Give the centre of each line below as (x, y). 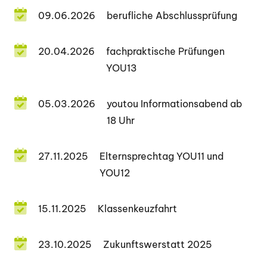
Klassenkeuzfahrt (138, 209)
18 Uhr (121, 121)
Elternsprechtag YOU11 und (162, 156)
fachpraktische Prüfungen (166, 52)
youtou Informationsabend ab (175, 104)
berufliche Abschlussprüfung (172, 16)
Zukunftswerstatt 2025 (158, 245)
